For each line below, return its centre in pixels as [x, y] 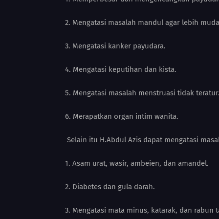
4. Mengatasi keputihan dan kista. [121, 69]
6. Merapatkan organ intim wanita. [122, 116]
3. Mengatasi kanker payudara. [115, 46]
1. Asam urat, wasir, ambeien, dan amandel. [137, 163]
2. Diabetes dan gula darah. [110, 187]
